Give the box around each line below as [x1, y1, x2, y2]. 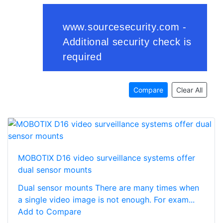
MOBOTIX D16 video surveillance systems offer [18, 152, 195, 163]
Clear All [176, 85, 203, 94]
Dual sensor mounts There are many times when [18, 182, 199, 193]
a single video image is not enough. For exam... [18, 194, 195, 205]
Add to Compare [18, 206, 81, 217]
